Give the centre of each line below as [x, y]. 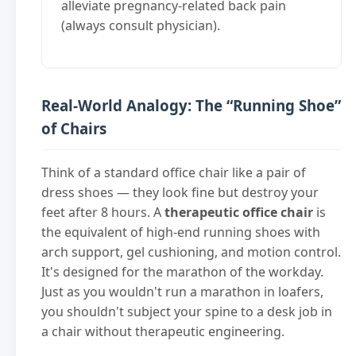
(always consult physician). [141, 25]
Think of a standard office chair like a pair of [174, 173]
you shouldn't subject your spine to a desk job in [187, 312]
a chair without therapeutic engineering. [163, 332]
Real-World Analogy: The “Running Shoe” [191, 105]
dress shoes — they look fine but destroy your [180, 193]
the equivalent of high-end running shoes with [181, 232]
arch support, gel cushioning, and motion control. [191, 252]
